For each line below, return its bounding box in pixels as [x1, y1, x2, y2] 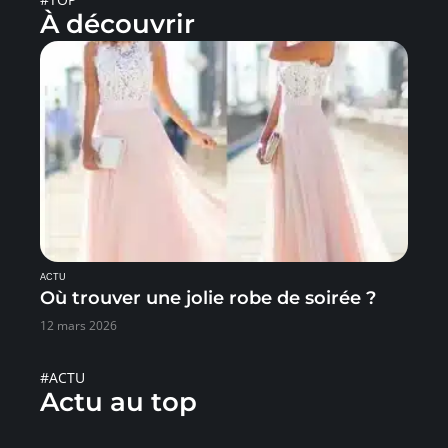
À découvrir [40, 8, 195, 41]
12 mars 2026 [40, 317, 117, 335]
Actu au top [40, 386, 197, 419]
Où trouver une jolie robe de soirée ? [40, 287, 376, 310]
